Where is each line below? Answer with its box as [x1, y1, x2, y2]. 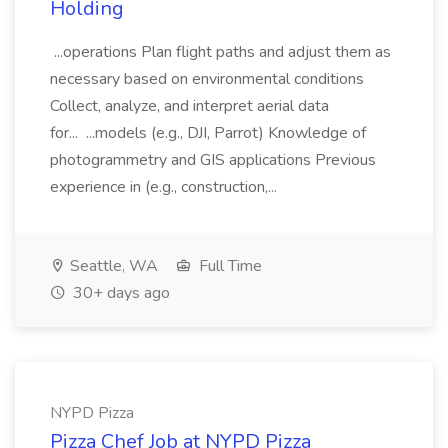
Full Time [195, 255, 262, 277]
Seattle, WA [66, 255, 158, 277]
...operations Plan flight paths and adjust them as [50, 41, 391, 63]
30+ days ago [69, 282, 170, 304]
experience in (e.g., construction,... [50, 176, 281, 198]
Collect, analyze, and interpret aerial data [50, 95, 329, 117]
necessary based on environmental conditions [50, 68, 364, 90]
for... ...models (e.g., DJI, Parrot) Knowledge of [50, 122, 366, 144]
